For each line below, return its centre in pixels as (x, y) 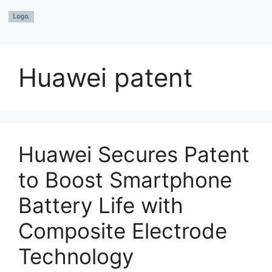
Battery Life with (101, 205)
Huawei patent (105, 77)
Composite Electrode (123, 231)
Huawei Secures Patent (134, 154)
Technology (76, 256)
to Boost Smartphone (125, 180)
